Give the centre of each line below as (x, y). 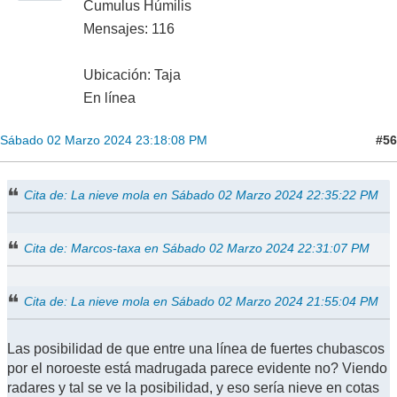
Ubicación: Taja (132, 75)
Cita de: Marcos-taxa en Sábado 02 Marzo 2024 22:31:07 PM (197, 249)
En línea (109, 98)
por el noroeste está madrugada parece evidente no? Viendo (197, 369)
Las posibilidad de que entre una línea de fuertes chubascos (196, 349)
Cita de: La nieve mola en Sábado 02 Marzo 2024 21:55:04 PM (202, 302)
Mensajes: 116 (129, 29)
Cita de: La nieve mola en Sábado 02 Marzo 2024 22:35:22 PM (202, 195)
